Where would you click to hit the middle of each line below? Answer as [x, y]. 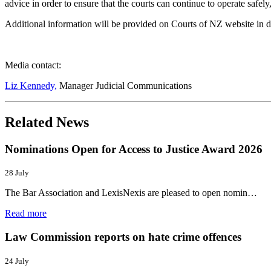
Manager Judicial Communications [124, 85]
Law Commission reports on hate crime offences [123, 237]
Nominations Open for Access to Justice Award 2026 [134, 149]
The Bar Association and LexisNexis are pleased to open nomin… [131, 193]
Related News [47, 122]
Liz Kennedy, [31, 85]
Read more [26, 214]
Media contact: [33, 65]
